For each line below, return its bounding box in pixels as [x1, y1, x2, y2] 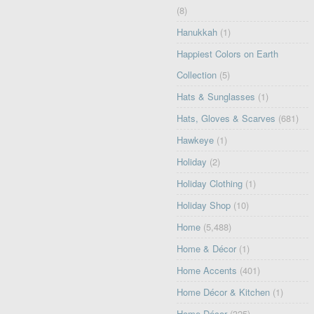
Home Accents [177, 263, 238, 277]
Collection [177, 67, 217, 81]
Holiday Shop [177, 198, 231, 212]
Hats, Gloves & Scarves [177, 111, 276, 125]
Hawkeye [177, 132, 214, 146]
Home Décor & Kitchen [177, 285, 271, 299]
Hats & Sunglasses [177, 89, 256, 103]
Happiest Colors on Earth [177, 46, 279, 60]
